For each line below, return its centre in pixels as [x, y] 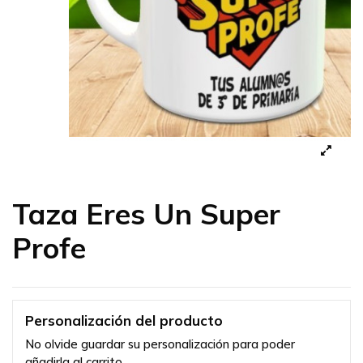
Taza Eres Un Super [146, 214]
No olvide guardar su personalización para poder [160, 344]
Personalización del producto [124, 321]
